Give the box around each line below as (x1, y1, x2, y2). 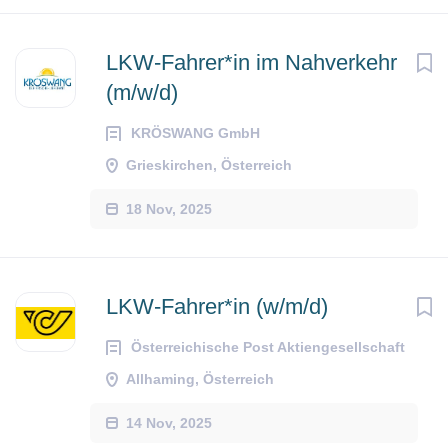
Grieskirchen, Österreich (126, 157, 292, 173)
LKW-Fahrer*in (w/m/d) (106, 294, 328, 319)
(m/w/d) (106, 80, 178, 105)
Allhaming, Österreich (126, 371, 274, 387)
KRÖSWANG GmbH (131, 125, 260, 141)
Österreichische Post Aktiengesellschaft (131, 339, 405, 355)
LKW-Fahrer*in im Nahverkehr (106, 50, 397, 75)
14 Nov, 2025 (126, 414, 212, 431)
